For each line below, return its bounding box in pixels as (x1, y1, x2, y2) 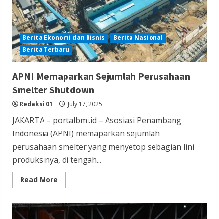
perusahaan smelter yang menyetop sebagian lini (12, 141, 194, 152)
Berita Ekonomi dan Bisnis (22, 33, 105, 42)
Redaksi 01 (20, 99, 53, 108)
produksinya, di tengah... (12, 154, 101, 165)
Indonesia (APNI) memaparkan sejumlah (12, 128, 160, 139)
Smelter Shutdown (12, 83, 94, 96)
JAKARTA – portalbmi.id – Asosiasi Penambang (12, 114, 181, 126)
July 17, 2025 (66, 99, 102, 108)
